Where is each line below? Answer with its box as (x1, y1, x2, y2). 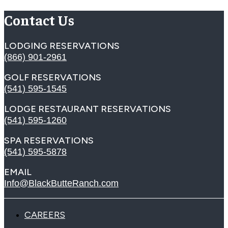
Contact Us (4, 10, 74, 28)
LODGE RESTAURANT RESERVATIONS (4, 103, 171, 115)
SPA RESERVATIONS (4, 134, 94, 146)
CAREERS (24, 209, 65, 220)
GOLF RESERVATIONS (4, 71, 101, 83)
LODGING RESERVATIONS (4, 40, 120, 51)
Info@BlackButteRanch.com (4, 178, 119, 188)
